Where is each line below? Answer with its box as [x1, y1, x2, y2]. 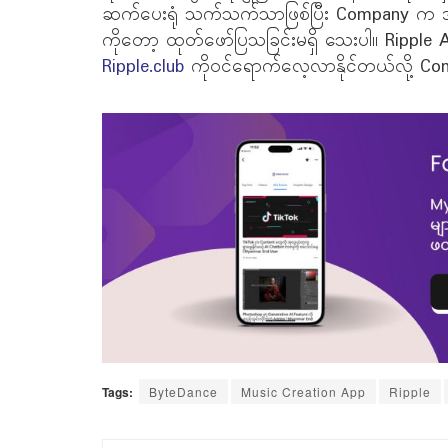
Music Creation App [241, 382, 366, 400]
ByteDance [149, 382, 218, 400]
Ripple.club [102, 52, 184, 81]
